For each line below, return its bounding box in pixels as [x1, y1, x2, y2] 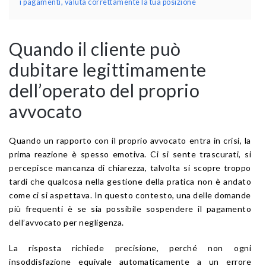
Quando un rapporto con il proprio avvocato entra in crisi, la [9, 135, 251, 145]
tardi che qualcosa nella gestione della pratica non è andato [9, 176, 251, 186]
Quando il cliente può [9, 37, 181, 59]
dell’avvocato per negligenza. [9, 217, 124, 227]
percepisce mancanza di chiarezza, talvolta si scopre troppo [9, 162, 251, 173]
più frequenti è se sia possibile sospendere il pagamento [9, 203, 251, 214]
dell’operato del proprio [9, 79, 199, 101]
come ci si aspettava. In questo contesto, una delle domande [9, 189, 251, 200]
